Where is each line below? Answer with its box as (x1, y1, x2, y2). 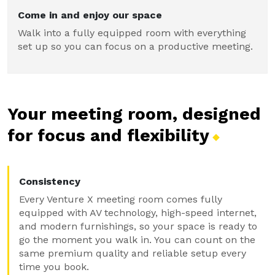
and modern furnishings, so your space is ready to (19, 220, 257, 232)
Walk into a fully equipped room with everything (18, 27, 246, 39)
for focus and (7, 125, 127, 145)
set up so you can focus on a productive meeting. (18, 41, 253, 52)
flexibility (127, 125, 209, 145)
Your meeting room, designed (7, 104, 261, 124)
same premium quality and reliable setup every (19, 247, 246, 259)
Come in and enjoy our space (18, 9, 162, 21)
